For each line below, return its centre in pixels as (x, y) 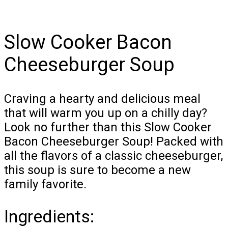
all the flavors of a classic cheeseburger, (113, 156)
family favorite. (45, 184)
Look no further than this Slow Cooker (108, 127)
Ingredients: (49, 216)
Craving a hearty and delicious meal (102, 99)
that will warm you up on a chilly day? (106, 113)
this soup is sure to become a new (97, 170)
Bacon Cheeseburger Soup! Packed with (114, 142)
